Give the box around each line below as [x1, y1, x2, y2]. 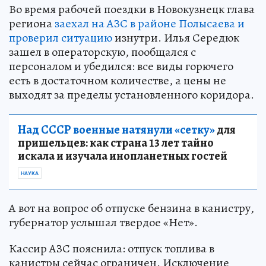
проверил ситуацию [9, 30, 112, 46]
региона [9, 15, 55, 32]
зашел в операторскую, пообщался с [9, 44, 196, 61]
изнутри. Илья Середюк [112, 30, 239, 46]
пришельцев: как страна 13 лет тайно [18, 135, 214, 151]
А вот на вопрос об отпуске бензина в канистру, [9, 200, 254, 217]
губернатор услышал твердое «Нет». [9, 214, 198, 231]
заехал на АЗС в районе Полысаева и [55, 15, 245, 32]
